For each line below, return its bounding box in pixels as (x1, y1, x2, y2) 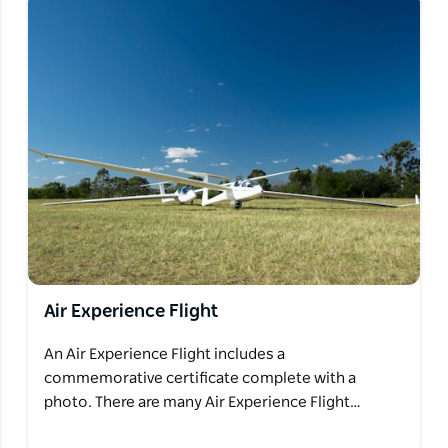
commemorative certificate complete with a (43, 371, 356, 387)
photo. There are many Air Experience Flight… (43, 395, 361, 411)
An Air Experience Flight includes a (43, 347, 285, 363)
